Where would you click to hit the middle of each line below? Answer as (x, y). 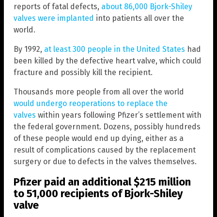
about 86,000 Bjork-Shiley (147, 6)
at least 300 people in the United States (115, 49)
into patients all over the (139, 18)
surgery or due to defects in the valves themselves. (105, 161)
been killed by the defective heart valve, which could (108, 61)
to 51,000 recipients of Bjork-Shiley (98, 193)
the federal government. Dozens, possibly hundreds (107, 126)
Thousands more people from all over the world (99, 92)
